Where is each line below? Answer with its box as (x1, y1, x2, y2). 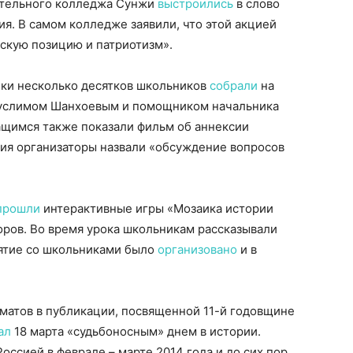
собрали (210, 78, 258, 93)
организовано (158, 242, 237, 257)
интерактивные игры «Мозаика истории (40, 201, 273, 216)
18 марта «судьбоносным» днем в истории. (11, 324, 261, 339)
